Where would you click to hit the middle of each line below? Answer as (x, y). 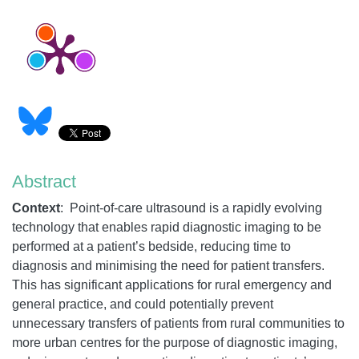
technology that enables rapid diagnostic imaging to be (167, 227)
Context (36, 208)
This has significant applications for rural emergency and (172, 284)
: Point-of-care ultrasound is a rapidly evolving (191, 208)
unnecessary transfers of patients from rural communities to (178, 323)
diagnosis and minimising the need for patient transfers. (168, 265)
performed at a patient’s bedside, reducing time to (151, 246)
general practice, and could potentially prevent (143, 304)
